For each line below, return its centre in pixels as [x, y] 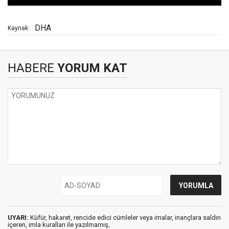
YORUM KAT [91, 68]
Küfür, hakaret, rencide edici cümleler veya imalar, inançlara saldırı [125, 218]
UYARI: [18, 218]
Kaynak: [19, 28]
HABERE [31, 68]
